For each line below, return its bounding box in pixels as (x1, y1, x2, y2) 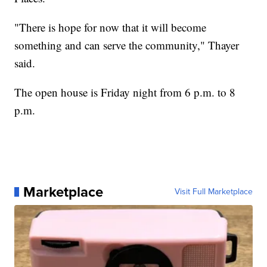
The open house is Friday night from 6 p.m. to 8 (14, 84, 236, 100)
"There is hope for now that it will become (14, 19, 207, 35)
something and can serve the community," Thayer (14, 37, 240, 52)
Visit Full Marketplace (174, 185, 253, 198)
